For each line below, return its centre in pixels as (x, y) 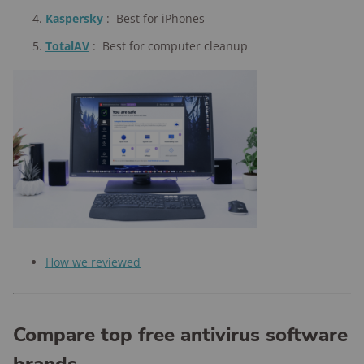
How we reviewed (93, 262)
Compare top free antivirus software (180, 335)
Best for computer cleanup (175, 46)
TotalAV (67, 46)
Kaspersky (74, 18)
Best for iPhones (160, 18)
